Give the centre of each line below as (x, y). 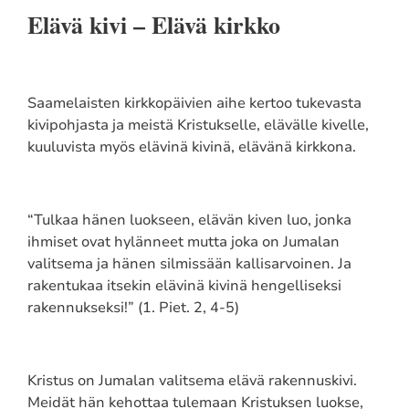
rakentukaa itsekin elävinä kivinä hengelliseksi (184, 285)
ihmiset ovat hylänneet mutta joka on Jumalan (183, 241)
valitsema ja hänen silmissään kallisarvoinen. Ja (189, 263)
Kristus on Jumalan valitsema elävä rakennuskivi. (192, 380)
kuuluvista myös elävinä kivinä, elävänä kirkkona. (193, 147)
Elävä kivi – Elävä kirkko (153, 24)
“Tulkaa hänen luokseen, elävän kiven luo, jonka (189, 220)
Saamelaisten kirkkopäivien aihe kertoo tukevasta (194, 103)
